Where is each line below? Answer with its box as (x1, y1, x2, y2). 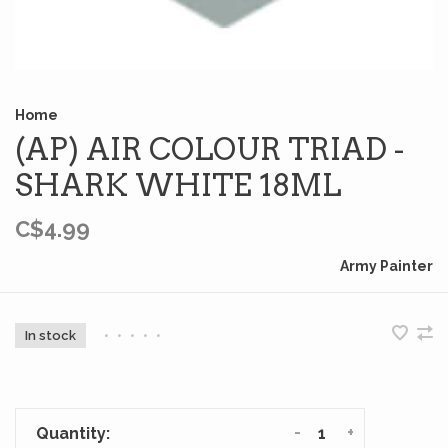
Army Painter (340, 258, 433, 274)
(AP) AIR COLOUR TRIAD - (15, 131, 404, 167)
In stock (25, 328, 76, 343)
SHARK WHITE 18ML (15, 167, 341, 203)
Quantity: (36, 424, 110, 443)
